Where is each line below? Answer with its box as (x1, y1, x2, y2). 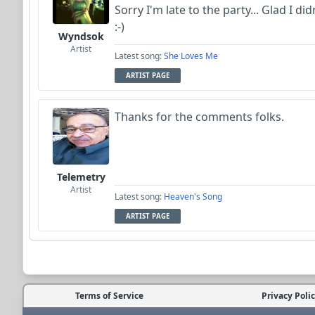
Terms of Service (75, 290, 143, 302)
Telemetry (56, 170, 105, 184)
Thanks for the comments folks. (115, 109, 284, 124)
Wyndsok (58, 30, 104, 43)
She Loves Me (164, 50, 218, 62)
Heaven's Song (164, 191, 222, 202)
